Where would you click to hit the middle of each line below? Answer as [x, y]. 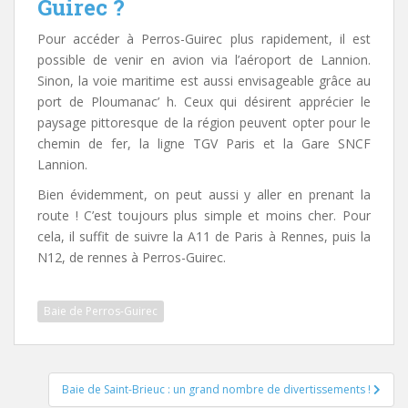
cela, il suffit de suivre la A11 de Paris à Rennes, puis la [204, 236]
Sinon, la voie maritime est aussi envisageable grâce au [204, 81]
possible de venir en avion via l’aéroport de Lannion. [204, 60]
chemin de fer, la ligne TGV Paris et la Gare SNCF [204, 143]
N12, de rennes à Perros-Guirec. [132, 257]
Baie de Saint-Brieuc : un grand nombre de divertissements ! [218, 389]
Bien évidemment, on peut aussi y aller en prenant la [204, 194]
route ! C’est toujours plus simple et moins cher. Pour [204, 215]
